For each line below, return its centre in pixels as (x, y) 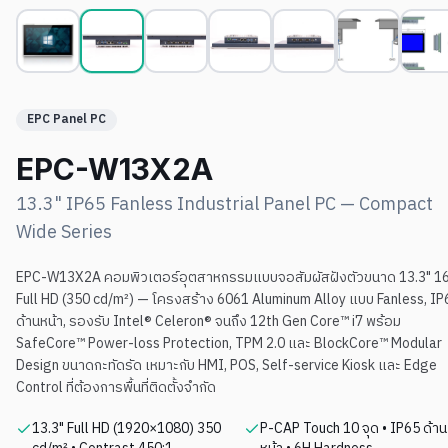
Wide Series (64, 233)
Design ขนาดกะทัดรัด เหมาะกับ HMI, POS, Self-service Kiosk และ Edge (226, 366)
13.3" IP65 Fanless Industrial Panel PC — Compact (224, 205)
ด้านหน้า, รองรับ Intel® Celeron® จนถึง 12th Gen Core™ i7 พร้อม (208, 322)
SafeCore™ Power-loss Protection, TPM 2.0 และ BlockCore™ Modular (229, 344)
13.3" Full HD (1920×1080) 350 (126, 429)
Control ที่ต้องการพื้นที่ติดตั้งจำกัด (116, 388)
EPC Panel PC (66, 120)
